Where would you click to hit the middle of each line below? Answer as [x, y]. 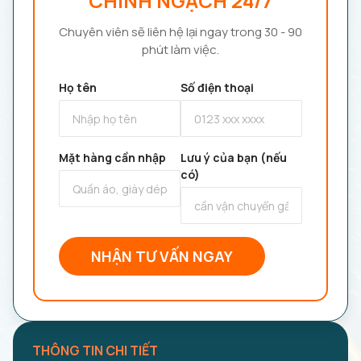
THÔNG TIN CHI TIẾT [95, 351]
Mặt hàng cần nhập [112, 158]
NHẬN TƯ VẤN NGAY [162, 256]
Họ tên [78, 87]
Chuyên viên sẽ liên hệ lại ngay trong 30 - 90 [180, 32]
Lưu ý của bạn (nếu [234, 158]
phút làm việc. [180, 50]
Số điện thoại [217, 87]
